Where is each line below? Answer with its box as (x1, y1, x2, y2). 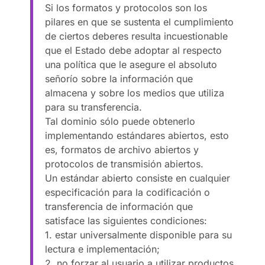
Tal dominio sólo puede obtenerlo (45, 115, 196, 127)
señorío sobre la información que (45, 72, 193, 85)
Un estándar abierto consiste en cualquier (45, 172, 231, 184)
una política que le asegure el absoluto (45, 58, 218, 70)
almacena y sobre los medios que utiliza (45, 86, 225, 99)
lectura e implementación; (45, 243, 160, 255)
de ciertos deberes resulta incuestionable (45, 30, 228, 42)
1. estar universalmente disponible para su (45, 228, 232, 241)
